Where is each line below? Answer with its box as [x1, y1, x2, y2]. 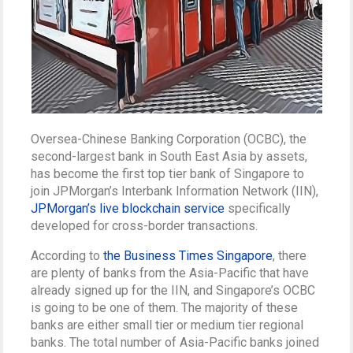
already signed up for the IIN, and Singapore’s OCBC [31, 283, 316, 298]
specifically [225, 201, 292, 216]
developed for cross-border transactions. [31, 218, 258, 233]
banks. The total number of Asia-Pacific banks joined [31, 335, 320, 350]
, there [273, 248, 307, 263]
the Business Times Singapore [103, 248, 273, 263]
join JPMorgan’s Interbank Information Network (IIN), [31, 184, 319, 199]
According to [31, 248, 104, 263]
